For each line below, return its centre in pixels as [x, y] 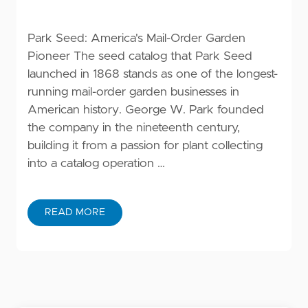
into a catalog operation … [96, 164]
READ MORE [75, 213]
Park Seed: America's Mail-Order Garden [136, 39]
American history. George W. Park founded [146, 110]
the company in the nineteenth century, [134, 128]
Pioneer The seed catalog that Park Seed [140, 57]
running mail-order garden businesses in [133, 92]
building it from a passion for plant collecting [145, 146]
